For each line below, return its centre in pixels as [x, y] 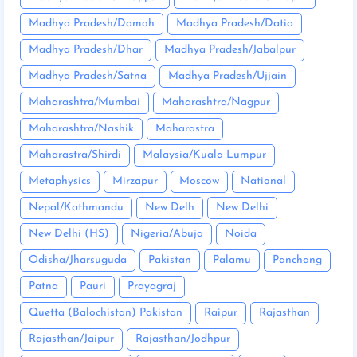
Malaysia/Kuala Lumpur [204, 155]
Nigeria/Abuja [167, 234]
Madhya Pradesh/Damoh [92, 24]
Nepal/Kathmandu [76, 208]
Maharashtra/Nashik [81, 129]
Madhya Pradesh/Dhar [86, 50]
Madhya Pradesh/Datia [235, 24]
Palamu [232, 261]
